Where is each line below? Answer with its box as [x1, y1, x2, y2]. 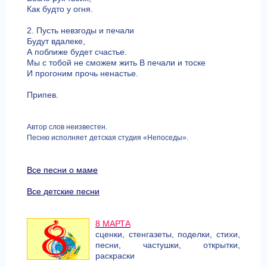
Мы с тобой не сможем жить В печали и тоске [26, 58, 206, 67]
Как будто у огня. [26, 4, 93, 14]
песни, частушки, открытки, [95, 240, 241, 250]
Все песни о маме [26, 165, 98, 175]
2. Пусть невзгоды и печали [26, 26, 134, 35]
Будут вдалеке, [26, 36, 85, 46]
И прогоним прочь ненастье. [26, 69, 138, 78]
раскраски [95, 251, 135, 260]
